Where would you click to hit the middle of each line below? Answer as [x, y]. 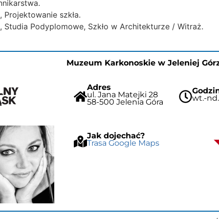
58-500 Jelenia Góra [125, 102]
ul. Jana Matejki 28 [123, 94]
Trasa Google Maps [123, 143]
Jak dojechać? [116, 135]
